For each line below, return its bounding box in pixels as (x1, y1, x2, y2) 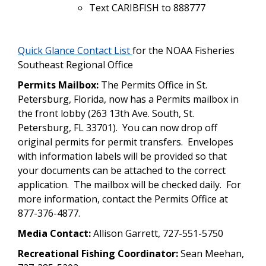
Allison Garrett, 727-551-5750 (91, 226, 226, 240)
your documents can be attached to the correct (18, 163, 226, 177)
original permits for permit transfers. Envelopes (18, 135, 233, 148)
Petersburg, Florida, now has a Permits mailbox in (18, 92, 239, 106)
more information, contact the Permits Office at (18, 192, 228, 205)
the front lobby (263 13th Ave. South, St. (18, 106, 194, 120)
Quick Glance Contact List (18, 43, 132, 57)
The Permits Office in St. (99, 78, 207, 91)
